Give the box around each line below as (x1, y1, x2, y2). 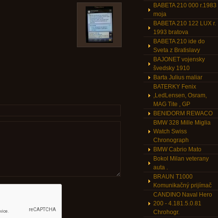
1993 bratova (153, 29, 188, 36)
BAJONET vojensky (153, 56, 205, 63)
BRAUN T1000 (153, 173, 193, 180)
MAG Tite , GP (153, 101, 190, 108)
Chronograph (153, 137, 189, 144)
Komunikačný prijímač (153, 182, 212, 189)
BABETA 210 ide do (153, 38, 205, 45)
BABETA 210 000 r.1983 (153, 2, 217, 9)
